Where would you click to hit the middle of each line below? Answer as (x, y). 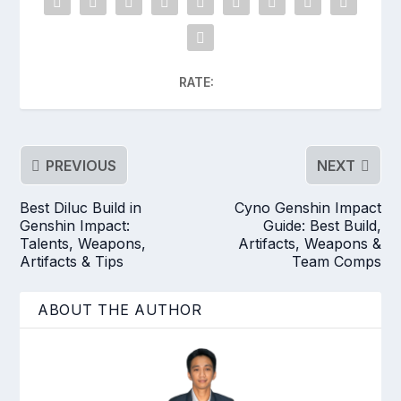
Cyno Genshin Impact (307, 208)
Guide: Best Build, (322, 226)
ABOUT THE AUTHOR (120, 310)
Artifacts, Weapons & (309, 244)
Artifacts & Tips (72, 262)
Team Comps (336, 262)
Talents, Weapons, (83, 244)
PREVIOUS (81, 165)
